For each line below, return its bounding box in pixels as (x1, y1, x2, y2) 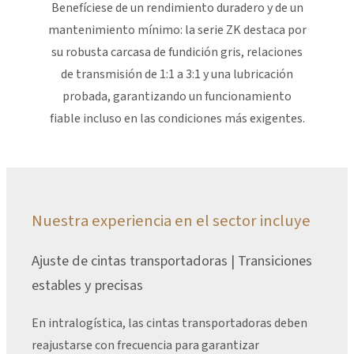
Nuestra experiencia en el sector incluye (32, 209, 311, 232)
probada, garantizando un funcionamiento (62, 88, 292, 106)
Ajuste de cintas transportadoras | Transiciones (32, 250, 312, 271)
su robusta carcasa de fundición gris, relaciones (51, 43, 303, 62)
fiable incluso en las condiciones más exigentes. (49, 110, 305, 128)
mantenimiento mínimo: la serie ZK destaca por (47, 21, 307, 40)
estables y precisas (32, 274, 143, 296)
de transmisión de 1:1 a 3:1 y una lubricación (61, 66, 293, 84)
